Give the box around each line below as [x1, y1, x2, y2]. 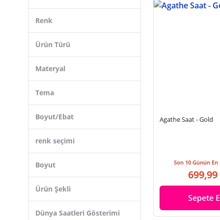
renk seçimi [35, 136, 75, 145]
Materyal [35, 64, 65, 73]
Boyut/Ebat [35, 112, 74, 121]
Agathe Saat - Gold [160, 115, 213, 124]
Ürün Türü [35, 40, 70, 49]
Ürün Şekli [35, 184, 71, 193]
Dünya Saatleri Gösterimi [35, 208, 120, 218]
